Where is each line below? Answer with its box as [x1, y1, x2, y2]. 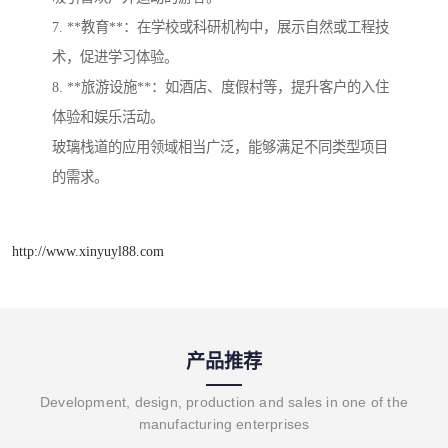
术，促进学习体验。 [52, 49, 178, 66]
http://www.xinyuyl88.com [12, 243, 164, 260]
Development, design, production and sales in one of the [39, 394, 408, 411]
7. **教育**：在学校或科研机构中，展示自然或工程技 [52, 19, 389, 36]
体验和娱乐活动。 [52, 109, 164, 126]
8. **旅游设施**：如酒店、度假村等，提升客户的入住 [52, 79, 389, 96]
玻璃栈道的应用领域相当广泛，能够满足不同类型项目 [52, 139, 388, 156]
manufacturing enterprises [138, 416, 310, 433]
